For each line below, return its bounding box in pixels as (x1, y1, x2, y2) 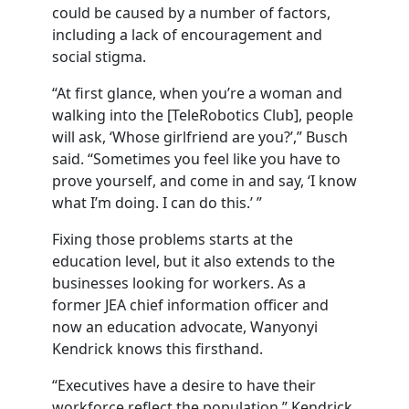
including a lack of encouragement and (51, 25, 322, 45)
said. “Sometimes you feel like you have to (51, 149, 341, 169)
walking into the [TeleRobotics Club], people (51, 105, 353, 125)
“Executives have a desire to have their (51, 375, 316, 395)
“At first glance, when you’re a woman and (51, 83, 342, 103)
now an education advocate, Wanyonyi (51, 317, 318, 337)
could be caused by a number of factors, (51, 3, 330, 23)
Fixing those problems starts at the (51, 229, 293, 249)
